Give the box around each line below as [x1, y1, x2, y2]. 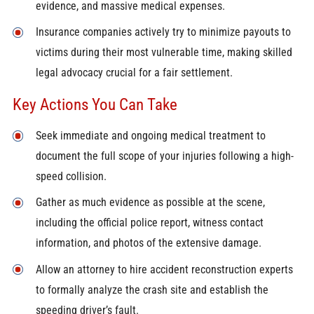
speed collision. [35, 170, 107, 184]
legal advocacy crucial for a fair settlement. [35, 66, 233, 80]
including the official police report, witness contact [35, 216, 264, 230]
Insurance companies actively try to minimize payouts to [35, 25, 291, 39]
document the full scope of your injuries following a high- [35, 149, 294, 163]
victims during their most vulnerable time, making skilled [35, 46, 292, 60]
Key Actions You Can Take [12, 94, 177, 114]
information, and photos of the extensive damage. [35, 236, 261, 250]
